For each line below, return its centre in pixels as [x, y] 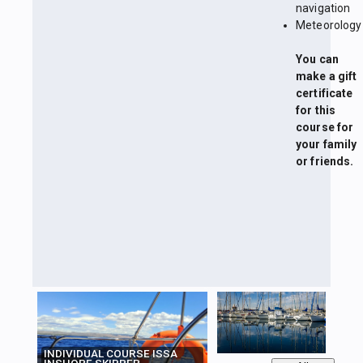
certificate [325, 94]
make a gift [327, 77]
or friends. [325, 162]
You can [317, 60]
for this [316, 111]
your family [327, 145]
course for [325, 128]
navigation [323, 9]
